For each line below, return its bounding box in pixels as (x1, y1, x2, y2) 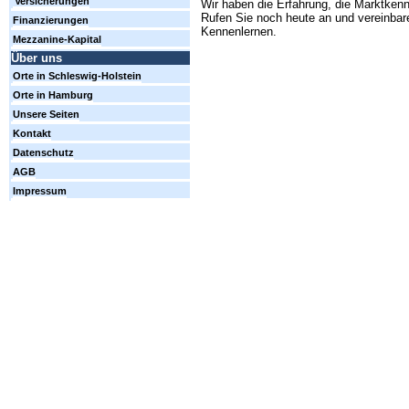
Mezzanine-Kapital (13, 34, 101, 46)
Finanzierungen (13, 15, 89, 26)
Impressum (13, 185, 67, 197)
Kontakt (13, 128, 51, 140)
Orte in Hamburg (13, 89, 93, 101)
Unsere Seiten (13, 109, 79, 121)
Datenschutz (13, 147, 74, 159)
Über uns (11, 51, 62, 66)
